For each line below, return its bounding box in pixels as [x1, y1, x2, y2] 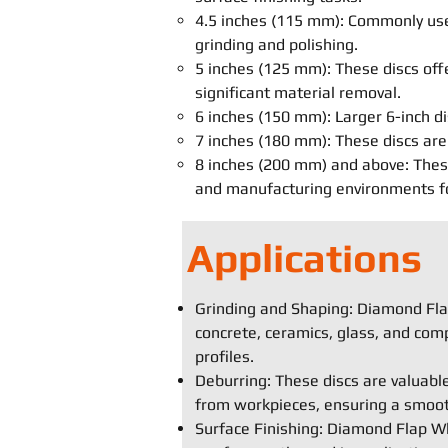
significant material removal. [195, 83, 401, 102]
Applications [187, 235, 422, 281]
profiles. [195, 347, 254, 366]
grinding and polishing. [195, 35, 358, 54]
